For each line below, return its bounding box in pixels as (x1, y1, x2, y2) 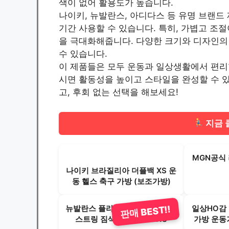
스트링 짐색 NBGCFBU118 (75, 214, 168, 224)
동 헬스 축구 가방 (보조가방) (72, 176, 171, 187)
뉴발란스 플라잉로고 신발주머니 (65, 203, 177, 214)
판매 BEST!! (119, 203, 171, 220)
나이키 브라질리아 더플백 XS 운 (66, 166, 177, 176)
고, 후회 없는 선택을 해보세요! (59, 87, 178, 98)
